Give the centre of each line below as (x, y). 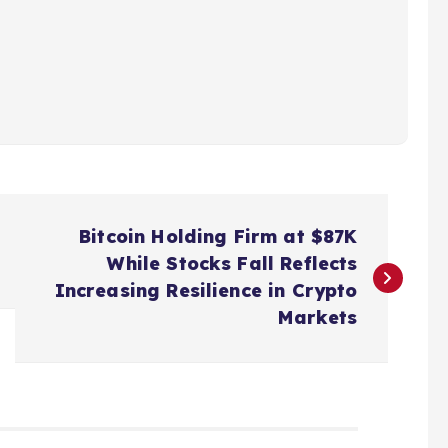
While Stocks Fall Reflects (232, 263)
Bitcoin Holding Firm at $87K (218, 236)
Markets (318, 317)
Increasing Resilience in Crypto (206, 290)
